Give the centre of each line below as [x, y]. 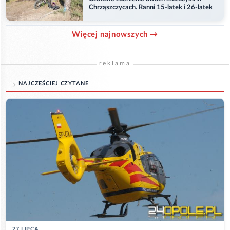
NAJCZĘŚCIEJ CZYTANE [54, 84]
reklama [115, 63]
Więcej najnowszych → [115, 35]
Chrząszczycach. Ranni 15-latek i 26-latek [151, 7]
